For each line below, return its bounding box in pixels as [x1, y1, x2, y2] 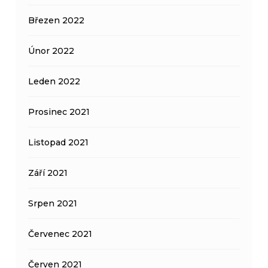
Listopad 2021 [28, 136, 89, 148]
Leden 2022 [28, 75, 81, 87]
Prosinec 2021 [28, 106, 90, 117]
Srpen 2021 [28, 197, 78, 209]
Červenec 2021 [28, 228, 93, 239]
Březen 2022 [28, 14, 85, 26]
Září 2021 [28, 167, 68, 178]
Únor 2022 [28, 45, 75, 56]
